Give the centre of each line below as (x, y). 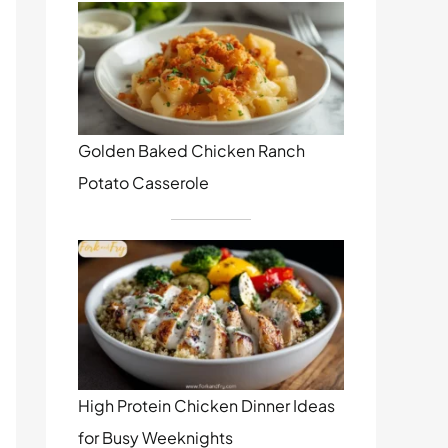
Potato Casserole (143, 183)
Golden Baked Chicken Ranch (191, 151)
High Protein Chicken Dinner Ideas (206, 406)
